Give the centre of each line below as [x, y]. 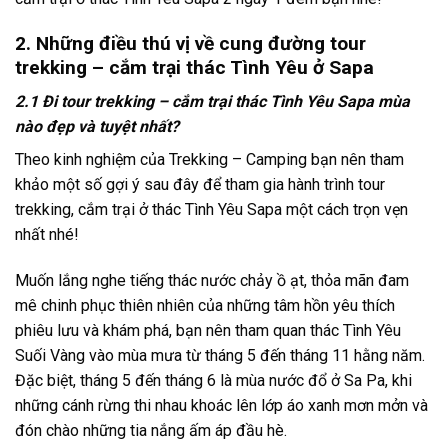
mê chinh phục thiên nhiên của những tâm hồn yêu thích [205, 306]
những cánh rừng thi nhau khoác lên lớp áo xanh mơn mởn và [221, 406]
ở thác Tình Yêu [191, 210]
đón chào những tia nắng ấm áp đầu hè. [151, 431]
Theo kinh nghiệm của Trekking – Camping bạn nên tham [209, 160]
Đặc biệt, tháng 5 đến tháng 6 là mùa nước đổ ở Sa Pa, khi [213, 381]
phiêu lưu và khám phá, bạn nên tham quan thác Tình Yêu [208, 331]
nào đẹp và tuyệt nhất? [97, 127]
